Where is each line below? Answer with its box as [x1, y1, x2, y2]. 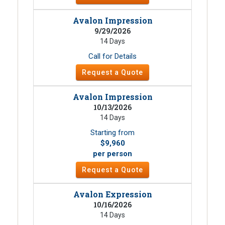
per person [93, 149, 132, 158]
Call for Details [88, 52, 137, 61]
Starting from [90, 128, 135, 137]
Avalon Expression [73, 189, 152, 199]
